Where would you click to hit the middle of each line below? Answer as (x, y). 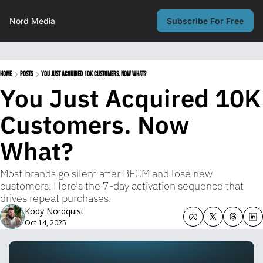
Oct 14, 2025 (45, 223)
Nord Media (32, 21)
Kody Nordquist (54, 211)
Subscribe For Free (205, 21)
